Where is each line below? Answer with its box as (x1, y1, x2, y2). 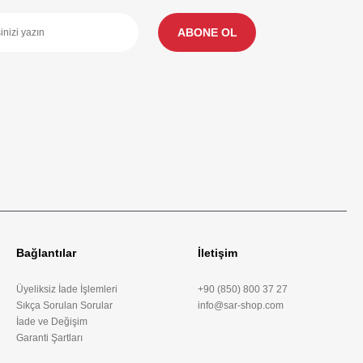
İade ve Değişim (16, 316, 88, 327)
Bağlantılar (16, 246, 76, 259)
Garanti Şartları (16, 332, 83, 344)
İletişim (198, 246, 237, 259)
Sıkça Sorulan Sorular (16, 300, 113, 311)
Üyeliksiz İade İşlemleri (16, 284, 117, 295)
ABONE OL (177, 26, 237, 39)
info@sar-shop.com (198, 300, 284, 311)
